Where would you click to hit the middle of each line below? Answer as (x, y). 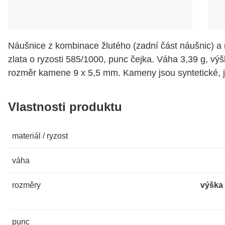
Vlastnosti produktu (65, 106)
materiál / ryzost (40, 136)
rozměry (26, 185)
